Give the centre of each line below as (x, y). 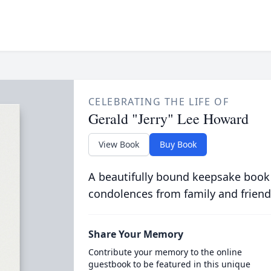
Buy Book (178, 144)
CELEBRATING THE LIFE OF (158, 102)
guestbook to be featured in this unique (169, 264)
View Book (119, 144)
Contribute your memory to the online (165, 252)
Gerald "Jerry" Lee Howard (168, 119)
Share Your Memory (135, 234)
